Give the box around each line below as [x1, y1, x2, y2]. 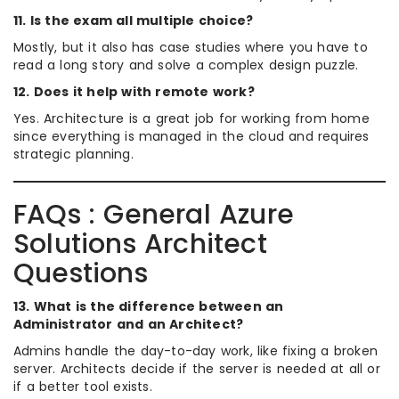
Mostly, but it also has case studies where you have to [13, 37, 368, 56]
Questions [13, 254, 148, 292]
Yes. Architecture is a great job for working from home [13, 109, 370, 127]
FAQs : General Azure [13, 195, 294, 233]
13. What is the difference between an [13, 297, 284, 315]
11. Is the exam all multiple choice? [13, 11, 254, 29]
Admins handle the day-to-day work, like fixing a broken [13, 341, 379, 360]
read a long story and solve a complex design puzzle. [13, 55, 359, 74]
